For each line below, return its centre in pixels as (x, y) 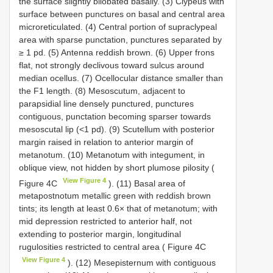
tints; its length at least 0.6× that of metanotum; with (118, 209)
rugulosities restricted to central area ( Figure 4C (112, 247)
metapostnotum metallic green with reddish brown (115, 196)
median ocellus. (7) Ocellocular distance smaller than (121, 78)
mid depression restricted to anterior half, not (105, 222)
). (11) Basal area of (146, 183)
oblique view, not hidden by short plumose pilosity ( (117, 167)
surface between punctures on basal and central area (122, 14)
